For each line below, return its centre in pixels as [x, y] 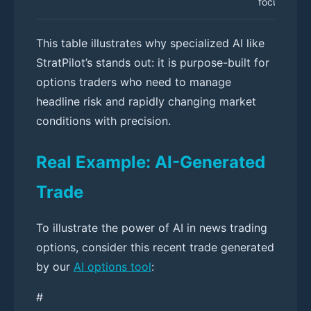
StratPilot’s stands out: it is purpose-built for [153, 62]
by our [55, 266]
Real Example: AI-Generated [151, 162]
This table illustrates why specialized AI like [150, 43]
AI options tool [112, 266]
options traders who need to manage [134, 82]
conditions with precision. [103, 120]
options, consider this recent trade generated [155, 247]
